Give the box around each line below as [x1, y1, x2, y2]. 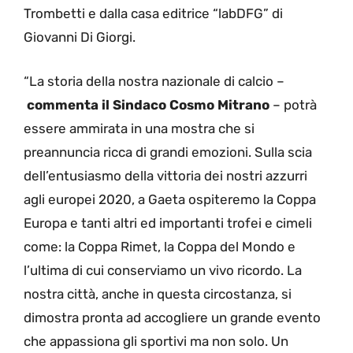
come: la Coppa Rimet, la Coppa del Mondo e [24, 238, 295, 255]
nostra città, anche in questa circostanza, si [24, 285, 292, 302]
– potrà [269, 96, 317, 113]
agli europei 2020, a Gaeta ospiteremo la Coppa [24, 191, 316, 207]
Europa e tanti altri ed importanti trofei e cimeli [24, 214, 312, 231]
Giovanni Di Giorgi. [24, 29, 136, 46]
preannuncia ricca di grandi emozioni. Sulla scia [24, 143, 312, 160]
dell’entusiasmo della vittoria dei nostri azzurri [24, 167, 307, 184]
